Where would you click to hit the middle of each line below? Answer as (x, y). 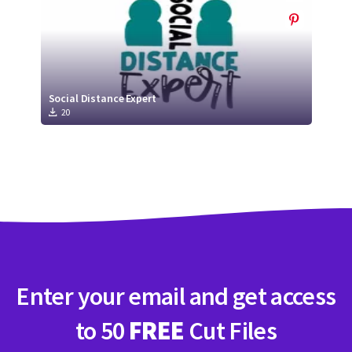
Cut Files (231, 331)
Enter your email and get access (176, 296)
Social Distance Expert (102, 98)
